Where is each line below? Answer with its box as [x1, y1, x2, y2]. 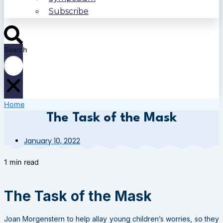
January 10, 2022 [24, 136, 80, 146]
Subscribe [49, 6, 89, 16]
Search [4, 45, 27, 54]
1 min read [4, 157, 39, 167]
